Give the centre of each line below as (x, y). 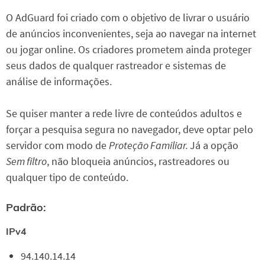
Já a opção (214, 146)
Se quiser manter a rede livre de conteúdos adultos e (124, 114)
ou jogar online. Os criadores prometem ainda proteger (129, 50)
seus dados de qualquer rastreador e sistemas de (116, 66)
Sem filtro (26, 161)
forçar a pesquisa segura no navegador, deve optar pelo (130, 130)
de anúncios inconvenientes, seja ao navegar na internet (131, 34)
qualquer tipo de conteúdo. (67, 177)
